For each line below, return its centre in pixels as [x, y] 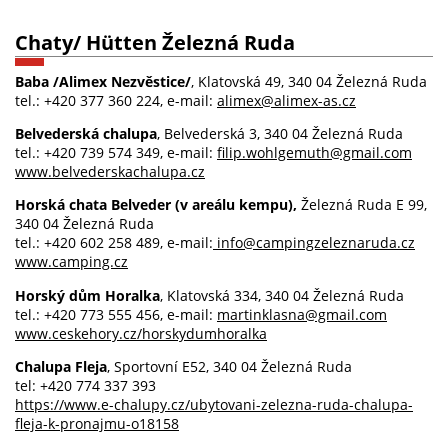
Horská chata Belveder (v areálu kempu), [158, 205]
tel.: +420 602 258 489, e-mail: [114, 243]
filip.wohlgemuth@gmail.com [314, 152]
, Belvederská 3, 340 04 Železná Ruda [280, 133]
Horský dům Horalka [87, 295]
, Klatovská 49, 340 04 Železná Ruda [309, 81]
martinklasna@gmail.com [302, 314]
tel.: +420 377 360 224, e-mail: [116, 100]
